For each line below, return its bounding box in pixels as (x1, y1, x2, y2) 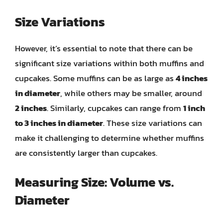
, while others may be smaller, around (60, 87, 202, 100)
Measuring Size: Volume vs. (15, 172, 174, 192)
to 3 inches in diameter (15, 116, 103, 129)
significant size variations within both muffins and (15, 57, 204, 70)
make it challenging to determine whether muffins (15, 131, 204, 144)
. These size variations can (103, 116, 202, 129)
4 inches (176, 72, 208, 85)
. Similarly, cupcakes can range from (47, 102, 183, 114)
